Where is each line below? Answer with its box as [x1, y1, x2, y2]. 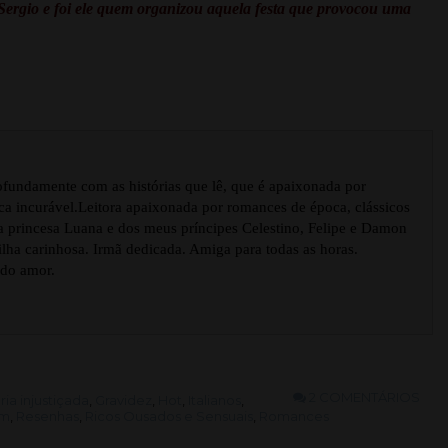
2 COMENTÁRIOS [306, 388, 420, 405]
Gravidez [95, 391, 152, 408]
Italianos [188, 391, 241, 408]
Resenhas [16, 407, 79, 424]
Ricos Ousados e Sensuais [85, 407, 253, 424]
